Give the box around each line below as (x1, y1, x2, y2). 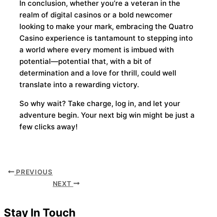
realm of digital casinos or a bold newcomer (19, 10, 173, 19)
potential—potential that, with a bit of (19, 56, 152, 66)
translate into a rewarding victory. (19, 79, 139, 89)
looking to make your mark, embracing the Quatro (19, 21, 194, 31)
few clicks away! (19, 122, 78, 131)
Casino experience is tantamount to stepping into (19, 33, 193, 43)
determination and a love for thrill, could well (19, 68, 177, 77)
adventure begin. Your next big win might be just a (19, 110, 195, 120)
